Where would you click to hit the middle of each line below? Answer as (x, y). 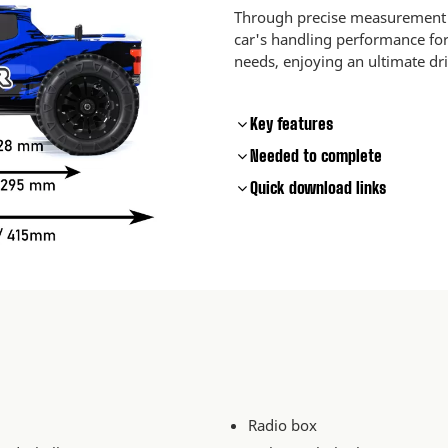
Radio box (283, 424)
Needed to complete (316, 156)
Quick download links (318, 188)
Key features (291, 124)
